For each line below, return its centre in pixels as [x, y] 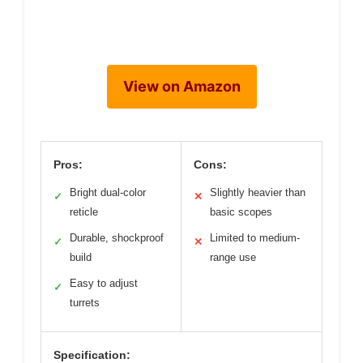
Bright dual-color [108, 193]
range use [233, 258]
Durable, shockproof [117, 238]
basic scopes [241, 212]
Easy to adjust [104, 284]
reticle [84, 212]
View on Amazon [181, 87]
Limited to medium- [255, 238]
